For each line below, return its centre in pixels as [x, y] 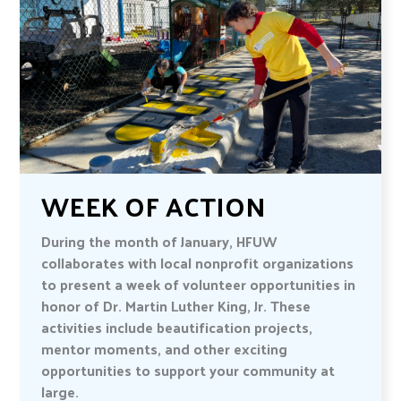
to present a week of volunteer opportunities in [199, 285]
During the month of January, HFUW [160, 242]
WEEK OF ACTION [154, 206]
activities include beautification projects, [177, 328]
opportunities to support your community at [188, 371]
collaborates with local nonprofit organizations [198, 263]
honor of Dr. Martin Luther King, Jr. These [176, 306]
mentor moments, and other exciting [165, 349]
